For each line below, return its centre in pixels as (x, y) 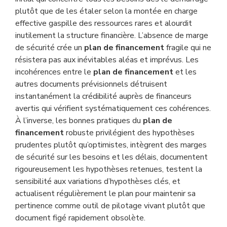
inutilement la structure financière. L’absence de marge (112, 35)
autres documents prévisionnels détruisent (91, 84)
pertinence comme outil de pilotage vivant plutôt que (110, 206)
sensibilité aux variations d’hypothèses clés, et (98, 181)
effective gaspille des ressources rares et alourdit (104, 23)
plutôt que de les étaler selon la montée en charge (106, 11)
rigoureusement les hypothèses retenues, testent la (109, 169)
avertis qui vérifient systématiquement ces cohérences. (113, 108)
